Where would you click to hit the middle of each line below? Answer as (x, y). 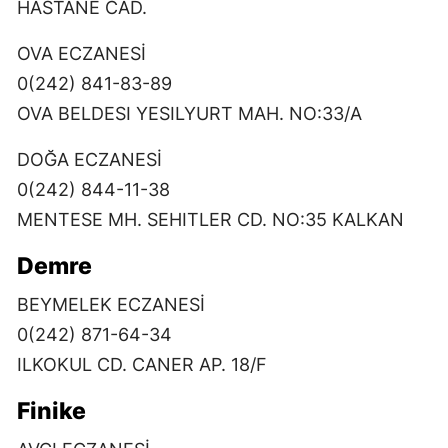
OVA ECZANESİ (81, 53)
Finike (51, 410)
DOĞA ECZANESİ (89, 159)
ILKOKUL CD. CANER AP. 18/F (142, 364)
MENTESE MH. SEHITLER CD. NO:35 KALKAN (210, 219)
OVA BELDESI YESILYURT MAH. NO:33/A (189, 113)
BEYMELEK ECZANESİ (111, 304)
